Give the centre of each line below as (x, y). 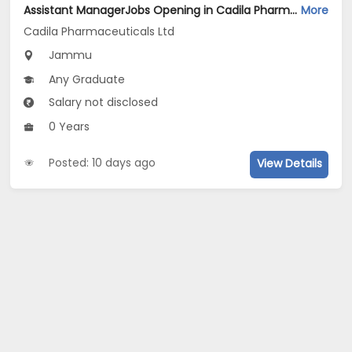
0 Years (68, 127)
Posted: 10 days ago (103, 163)
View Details (289, 164)
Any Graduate (86, 80)
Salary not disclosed (102, 103)
